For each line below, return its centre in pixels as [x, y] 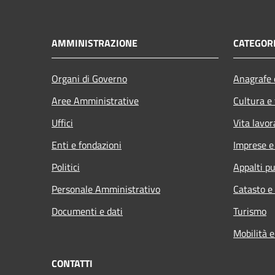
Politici [66, 167]
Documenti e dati [87, 211]
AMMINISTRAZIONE [95, 43]
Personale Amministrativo [106, 189]
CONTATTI [72, 263]
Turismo [250, 211]
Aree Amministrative [95, 100]
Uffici [62, 122]
